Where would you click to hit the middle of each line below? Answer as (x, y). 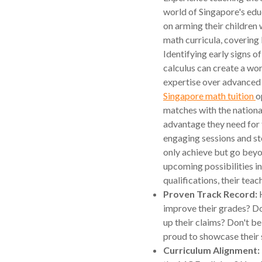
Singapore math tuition (209, 96)
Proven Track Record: (210, 194)
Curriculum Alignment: (211, 250)
